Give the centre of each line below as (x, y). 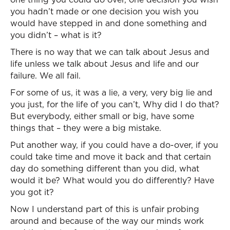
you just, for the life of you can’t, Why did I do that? (115, 104)
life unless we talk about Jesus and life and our (104, 64)
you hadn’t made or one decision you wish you (104, 11)
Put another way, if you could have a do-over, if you (114, 145)
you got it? (32, 192)
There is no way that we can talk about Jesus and (110, 52)
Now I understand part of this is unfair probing (105, 209)
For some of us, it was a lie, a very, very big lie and (111, 92)
